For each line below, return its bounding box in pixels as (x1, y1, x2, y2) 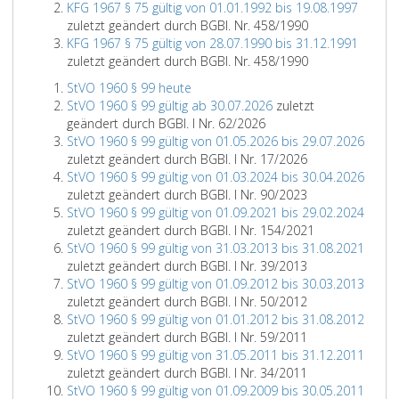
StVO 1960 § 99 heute (67, 79, 191, 96)
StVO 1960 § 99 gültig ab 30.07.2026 (67, 97, 273, 114)
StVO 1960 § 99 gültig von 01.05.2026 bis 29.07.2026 (67, 133, 364, 150)
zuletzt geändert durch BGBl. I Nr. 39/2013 (67, 257, 307, 274)
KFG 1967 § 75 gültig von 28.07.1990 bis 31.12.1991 (67, 35, 358, 52)
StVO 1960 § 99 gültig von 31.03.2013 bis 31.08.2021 (67, 240, 364, 256)
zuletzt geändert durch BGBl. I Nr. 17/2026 (67, 151, 307, 167)
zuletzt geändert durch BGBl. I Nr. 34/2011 (67, 364, 307, 381)
